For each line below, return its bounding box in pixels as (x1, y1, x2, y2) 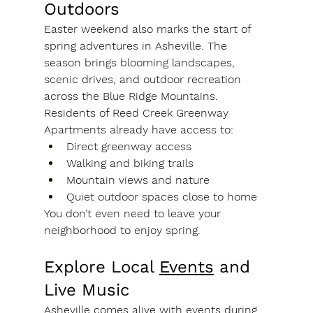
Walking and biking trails (66, 156, 194, 170)
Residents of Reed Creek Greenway (43, 106, 232, 120)
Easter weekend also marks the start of (43, 22, 254, 36)
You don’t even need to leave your (43, 207, 224, 221)
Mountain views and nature (66, 173, 210, 187)
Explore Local (43, 257, 159, 277)
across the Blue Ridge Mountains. (43, 89, 218, 103)
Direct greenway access (66, 140, 191, 154)
